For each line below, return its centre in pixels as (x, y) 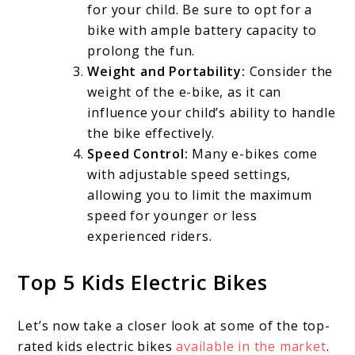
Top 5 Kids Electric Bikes (143, 282)
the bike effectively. (151, 133)
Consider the (289, 71)
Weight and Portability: (166, 71)
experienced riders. (150, 236)
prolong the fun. (141, 50)
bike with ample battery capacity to (202, 30)
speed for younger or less (172, 215)
